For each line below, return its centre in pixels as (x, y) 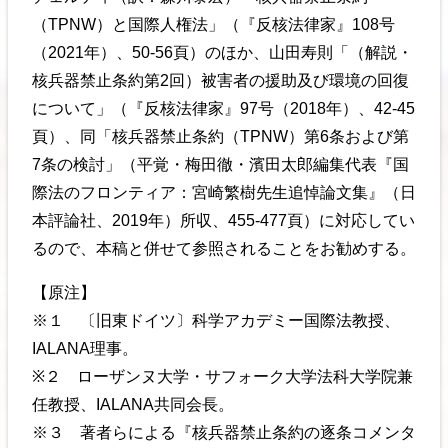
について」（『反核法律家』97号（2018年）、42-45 (223, 109)
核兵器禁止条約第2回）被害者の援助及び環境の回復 (220, 81)
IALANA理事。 (85, 349)
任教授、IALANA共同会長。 (133, 405)
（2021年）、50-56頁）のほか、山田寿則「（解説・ (222, 53)
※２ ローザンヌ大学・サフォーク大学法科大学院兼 (222, 377)
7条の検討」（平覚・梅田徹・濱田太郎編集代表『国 (220, 165)
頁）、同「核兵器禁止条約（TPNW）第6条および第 (220, 137)
